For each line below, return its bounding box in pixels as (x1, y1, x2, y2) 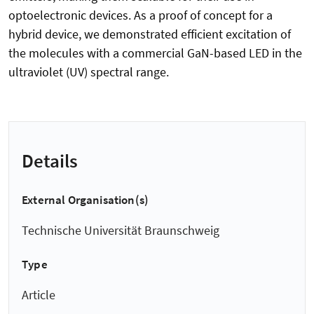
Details (22, 148, 78, 172)
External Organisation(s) (22, 191, 149, 207)
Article (22, 286, 55, 303)
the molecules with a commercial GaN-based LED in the (8, 45, 302, 62)
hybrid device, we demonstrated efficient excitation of (8, 26, 291, 43)
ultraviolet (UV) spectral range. (8, 64, 169, 81)
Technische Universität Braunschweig (22, 222, 219, 239)
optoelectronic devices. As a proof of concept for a (8, 7, 273, 24)
